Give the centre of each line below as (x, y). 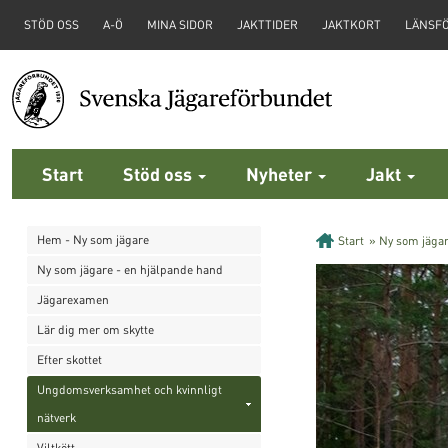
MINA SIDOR (180, 24)
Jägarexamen (73, 300)
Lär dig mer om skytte (95, 330)
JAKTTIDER (267, 24)
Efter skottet (69, 360)
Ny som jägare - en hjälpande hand (130, 270)
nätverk (56, 418)
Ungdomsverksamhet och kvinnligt (129, 390)
